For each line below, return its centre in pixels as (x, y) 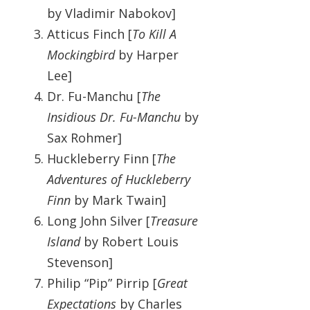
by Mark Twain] (118, 200)
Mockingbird (81, 55)
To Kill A (154, 34)
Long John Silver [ (99, 221)
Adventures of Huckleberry (119, 180)
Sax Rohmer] (84, 138)
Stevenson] (80, 263)
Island (64, 242)
